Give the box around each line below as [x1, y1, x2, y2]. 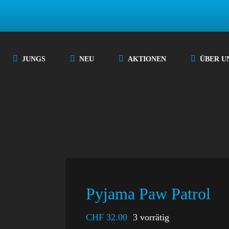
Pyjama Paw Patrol [85, 185, 211, 203]
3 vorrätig [133, 212, 170, 222]
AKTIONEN [128, 55, 167, 63]
